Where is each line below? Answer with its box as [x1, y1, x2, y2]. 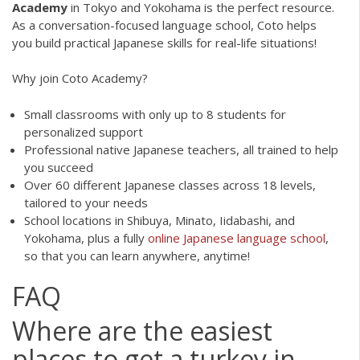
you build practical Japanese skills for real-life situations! [12, 34, 317, 51]
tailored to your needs [24, 194, 148, 211]
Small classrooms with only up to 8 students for [24, 105, 286, 122]
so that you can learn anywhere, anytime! [24, 247, 250, 264]
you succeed [24, 158, 93, 175]
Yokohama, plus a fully [24, 229, 148, 246]
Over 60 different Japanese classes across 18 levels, [24, 176, 316, 193]
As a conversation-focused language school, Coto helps [12, 16, 317, 33]
